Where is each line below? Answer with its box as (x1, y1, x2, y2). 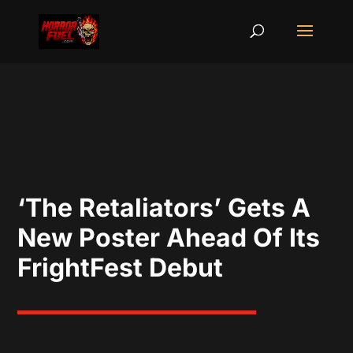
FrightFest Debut (17, 252, 224, 283)
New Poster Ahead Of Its (17, 222, 321, 253)
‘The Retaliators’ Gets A (17, 192, 311, 223)
